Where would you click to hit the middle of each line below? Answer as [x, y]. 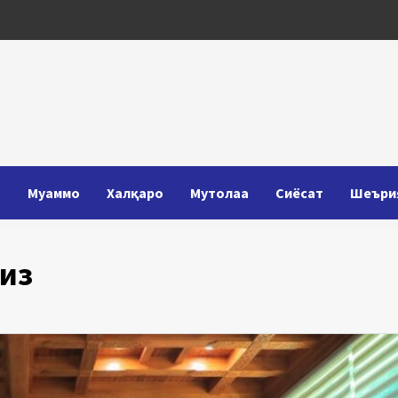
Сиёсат [299, 193]
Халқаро [135, 193]
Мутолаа [219, 193]
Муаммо [54, 193]
